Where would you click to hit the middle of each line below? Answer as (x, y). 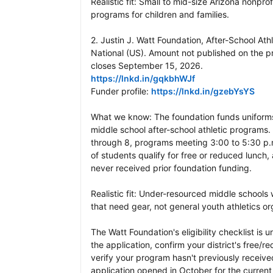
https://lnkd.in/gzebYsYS (203, 91)
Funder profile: (121, 91)
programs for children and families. (160, 15)
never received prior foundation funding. (171, 168)
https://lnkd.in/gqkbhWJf (143, 79)
